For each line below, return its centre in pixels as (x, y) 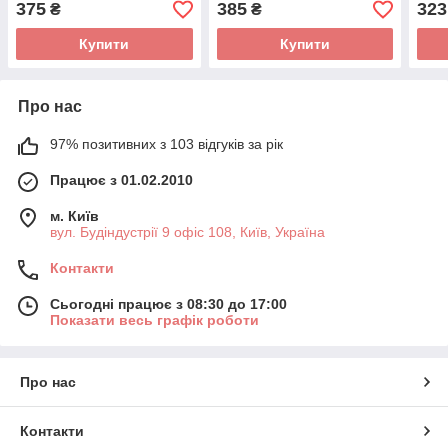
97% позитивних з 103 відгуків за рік (166, 144)
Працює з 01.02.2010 (121, 180)
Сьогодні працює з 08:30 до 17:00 (168, 304)
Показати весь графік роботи (154, 320)
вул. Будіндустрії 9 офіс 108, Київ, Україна (187, 232)
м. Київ (74, 216)
